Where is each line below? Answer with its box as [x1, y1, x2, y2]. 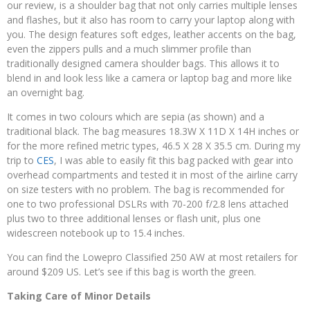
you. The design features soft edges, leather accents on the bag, [7, 27, 296, 41]
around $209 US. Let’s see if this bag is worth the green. [7, 264, 256, 278]
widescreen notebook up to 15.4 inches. [7, 226, 185, 239]
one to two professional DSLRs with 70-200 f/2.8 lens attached [7, 197, 289, 210]
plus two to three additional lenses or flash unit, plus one [7, 211, 261, 225]
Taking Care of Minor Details [7, 289, 151, 302]
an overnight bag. [7, 85, 84, 99]
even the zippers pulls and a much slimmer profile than [7, 42, 251, 55]
